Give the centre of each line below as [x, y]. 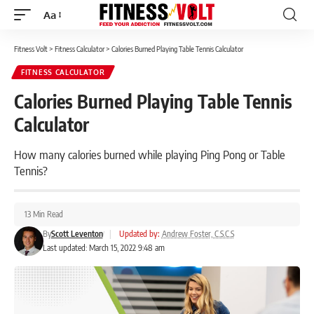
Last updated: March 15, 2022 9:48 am [103, 248]
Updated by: [139, 234]
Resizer [60, 40]
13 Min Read [44, 214]
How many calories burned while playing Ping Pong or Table [150, 154]
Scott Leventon [77, 234]
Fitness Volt [31, 49]
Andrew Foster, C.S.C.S [198, 234]
